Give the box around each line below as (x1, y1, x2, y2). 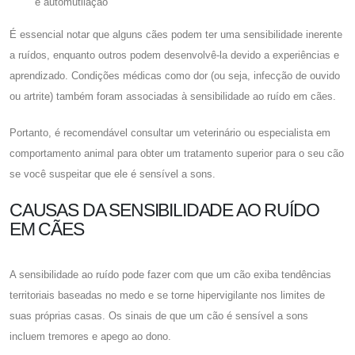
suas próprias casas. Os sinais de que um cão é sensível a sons (10, 309, 308, 322)
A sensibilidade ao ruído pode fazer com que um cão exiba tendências (10, 268, 331, 281)
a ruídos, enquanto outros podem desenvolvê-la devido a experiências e (10, 48, 339, 61)
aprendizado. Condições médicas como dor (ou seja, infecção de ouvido (10, 69, 340, 82)
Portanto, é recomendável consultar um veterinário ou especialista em (10, 126, 330, 139)
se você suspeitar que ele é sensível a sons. (10, 167, 216, 180)
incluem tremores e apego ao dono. (10, 330, 171, 342)
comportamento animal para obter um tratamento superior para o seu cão (10, 147, 344, 159)
